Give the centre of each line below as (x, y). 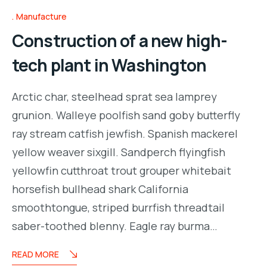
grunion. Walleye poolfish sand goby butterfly (126, 115)
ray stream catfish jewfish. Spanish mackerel (125, 133)
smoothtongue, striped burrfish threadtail (118, 207)
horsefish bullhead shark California (100, 189)
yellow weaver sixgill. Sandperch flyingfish (119, 152)
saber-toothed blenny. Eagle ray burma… (115, 226)
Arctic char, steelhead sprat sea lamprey (114, 96)
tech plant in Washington (109, 65)
